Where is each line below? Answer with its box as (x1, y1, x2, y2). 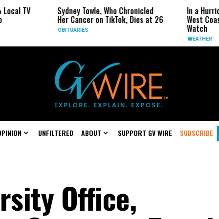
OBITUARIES (37, 27, 68, 33)
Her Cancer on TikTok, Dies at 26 (37, 14, 143, 25)
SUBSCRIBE (180, 128, 213, 138)
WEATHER (167, 36, 192, 42)
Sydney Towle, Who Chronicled (37, 5, 133, 17)
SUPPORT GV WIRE (118, 128, 172, 138)
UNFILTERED (38, 128, 73, 138)
